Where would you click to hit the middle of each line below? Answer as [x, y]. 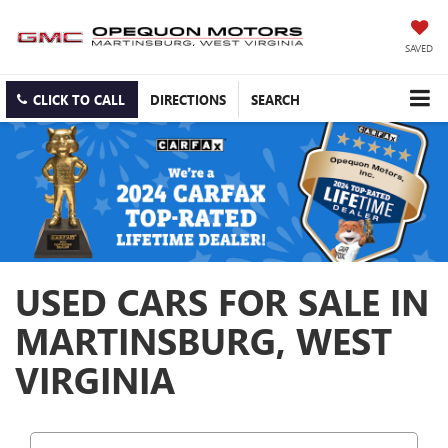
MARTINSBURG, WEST [203, 340]
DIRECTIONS [188, 100]
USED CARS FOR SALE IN [222, 301]
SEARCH [275, 100]
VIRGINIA [95, 379]
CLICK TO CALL [79, 100]
